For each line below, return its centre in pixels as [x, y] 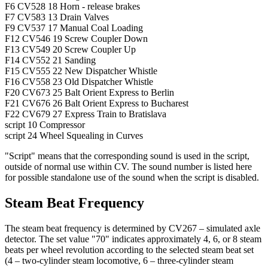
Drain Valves [84, 17]
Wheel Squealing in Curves [91, 135]
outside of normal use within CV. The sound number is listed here [128, 166]
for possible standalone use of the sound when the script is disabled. [132, 177]
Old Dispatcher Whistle [109, 81]
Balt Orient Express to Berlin [119, 92]
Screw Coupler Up [100, 49]
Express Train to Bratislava [115, 114]
